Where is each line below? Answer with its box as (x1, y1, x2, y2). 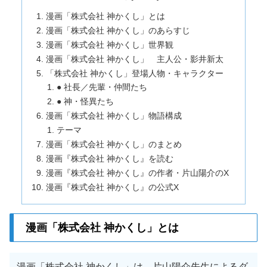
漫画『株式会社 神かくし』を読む (46, 153, 174, 163)
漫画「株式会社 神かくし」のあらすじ (46, 25, 191, 35)
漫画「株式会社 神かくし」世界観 (46, 39, 174, 49)
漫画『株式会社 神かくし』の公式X (46, 182, 179, 192)
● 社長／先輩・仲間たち (56, 82, 147, 92)
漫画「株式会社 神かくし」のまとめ (46, 139, 182, 149)
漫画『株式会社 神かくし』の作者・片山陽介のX (46, 167, 229, 178)
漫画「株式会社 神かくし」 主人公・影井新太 (46, 54, 224, 64)
